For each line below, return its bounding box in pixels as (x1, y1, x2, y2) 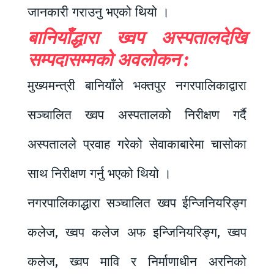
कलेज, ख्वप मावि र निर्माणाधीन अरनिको (28, 254, 246, 270)
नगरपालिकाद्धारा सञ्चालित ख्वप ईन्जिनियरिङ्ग (28, 195, 246, 212)
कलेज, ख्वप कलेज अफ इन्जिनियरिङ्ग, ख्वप (28, 224, 246, 241)
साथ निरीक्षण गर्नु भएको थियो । (28, 166, 171, 182)
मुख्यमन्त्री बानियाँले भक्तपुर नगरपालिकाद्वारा (28, 78, 246, 94)
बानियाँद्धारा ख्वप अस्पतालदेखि (28, 27, 246, 50)
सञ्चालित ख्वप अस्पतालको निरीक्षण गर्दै (28, 107, 246, 124)
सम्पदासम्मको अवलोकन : (28, 49, 188, 72)
